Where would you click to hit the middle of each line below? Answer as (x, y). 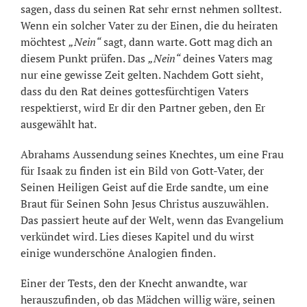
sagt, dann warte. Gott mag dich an (187, 42)
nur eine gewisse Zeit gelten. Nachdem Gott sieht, (142, 75)
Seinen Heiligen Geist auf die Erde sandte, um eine (145, 187)
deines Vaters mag (226, 59)
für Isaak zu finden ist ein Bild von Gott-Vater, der (142, 171)
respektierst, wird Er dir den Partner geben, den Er (143, 108)
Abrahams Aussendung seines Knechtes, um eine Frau (152, 155)
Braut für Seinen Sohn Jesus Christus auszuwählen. (144, 204)
